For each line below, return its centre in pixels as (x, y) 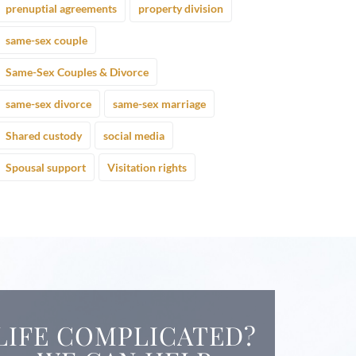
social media (133, 135)
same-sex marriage (159, 103)
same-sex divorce (48, 103)
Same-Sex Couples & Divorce (77, 72)
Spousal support (45, 167)
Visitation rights (147, 167)
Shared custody (43, 135)
